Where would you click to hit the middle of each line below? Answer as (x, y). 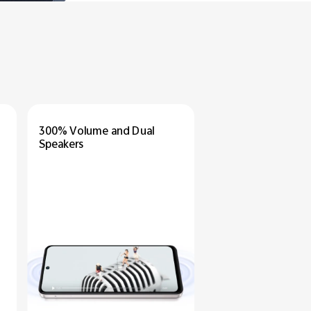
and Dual (133, 132)
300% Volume (75, 132)
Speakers (61, 145)
